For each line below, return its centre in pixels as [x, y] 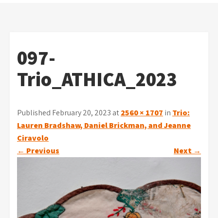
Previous [42, 151]
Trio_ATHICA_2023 [97, 79]
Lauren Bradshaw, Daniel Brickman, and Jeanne [104, 125]
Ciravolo [33, 138]
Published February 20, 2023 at [69, 113]
